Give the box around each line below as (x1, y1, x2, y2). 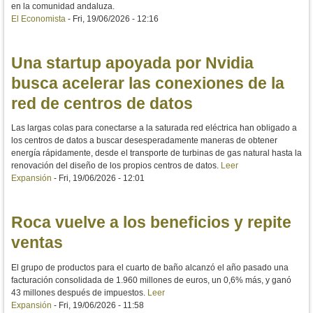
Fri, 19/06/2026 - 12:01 (59, 173, 145, 184)
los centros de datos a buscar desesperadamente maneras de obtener (11, 136, 277, 146)
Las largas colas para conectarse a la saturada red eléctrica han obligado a (11, 123, 297, 133)
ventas (11, 233, 63, 252)
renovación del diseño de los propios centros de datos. (11, 161, 221, 171)
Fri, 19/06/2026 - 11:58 (59, 300, 144, 310)
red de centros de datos (11, 94, 193, 112)
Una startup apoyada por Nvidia (11, 53, 254, 72)
